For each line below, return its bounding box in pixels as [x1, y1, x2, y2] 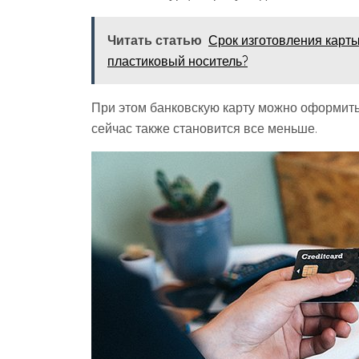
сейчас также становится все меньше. [91, 120, 317, 136]
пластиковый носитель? [107, 53, 248, 69]
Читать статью [107, 32, 202, 48]
